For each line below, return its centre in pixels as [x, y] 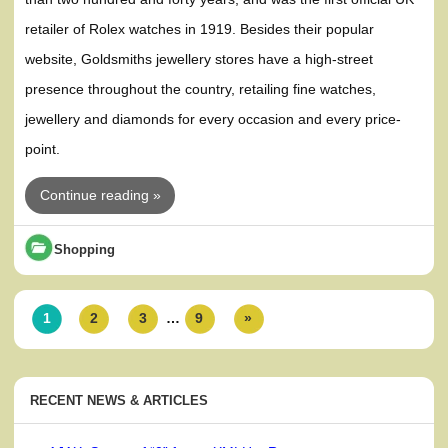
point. [43, 149]
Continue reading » [100, 194]
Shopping [85, 250]
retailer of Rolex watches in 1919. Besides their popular [200, 29]
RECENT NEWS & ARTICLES [119, 401]
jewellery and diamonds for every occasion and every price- [213, 119]
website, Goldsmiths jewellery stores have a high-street [199, 59]
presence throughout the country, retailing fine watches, [201, 89]
